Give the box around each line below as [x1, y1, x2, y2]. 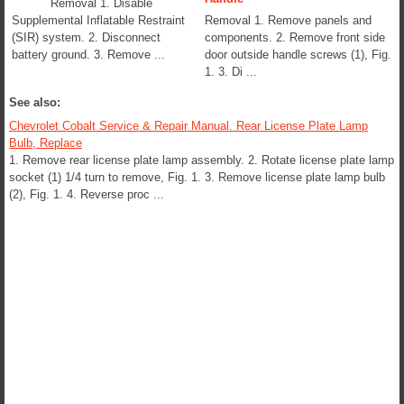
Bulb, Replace [9, 135, 82, 150]
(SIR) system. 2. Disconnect [12, 30, 161, 44]
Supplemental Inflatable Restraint [12, 13, 185, 27]
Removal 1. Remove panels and [205, 13, 372, 27]
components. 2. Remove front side [205, 30, 385, 44]
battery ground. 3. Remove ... [12, 47, 165, 61]
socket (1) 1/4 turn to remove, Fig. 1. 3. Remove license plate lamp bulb [9, 170, 385, 184]
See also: [9, 95, 60, 109]
